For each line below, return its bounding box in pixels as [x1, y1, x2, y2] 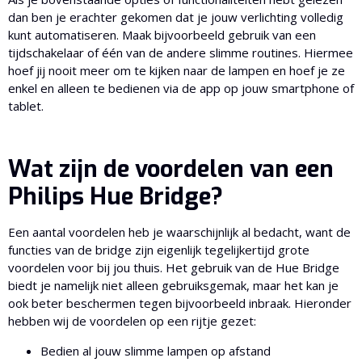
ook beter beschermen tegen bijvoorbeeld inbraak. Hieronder [8, 295, 351, 312]
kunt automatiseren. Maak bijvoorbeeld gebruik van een [8, 27, 316, 44]
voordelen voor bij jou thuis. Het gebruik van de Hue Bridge [8, 259, 339, 276]
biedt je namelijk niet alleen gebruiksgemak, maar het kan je [8, 277, 339, 294]
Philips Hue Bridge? [8, 181, 223, 213]
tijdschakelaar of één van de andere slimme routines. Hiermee [8, 44, 353, 61]
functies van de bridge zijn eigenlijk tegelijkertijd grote [8, 242, 309, 259]
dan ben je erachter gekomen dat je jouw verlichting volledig [8, 9, 343, 26]
